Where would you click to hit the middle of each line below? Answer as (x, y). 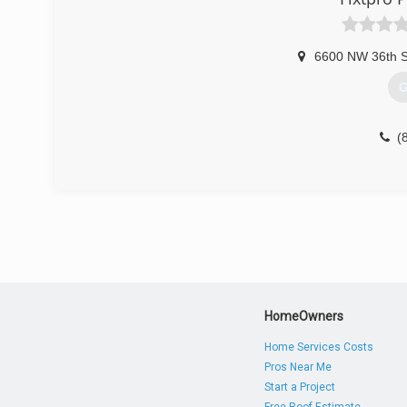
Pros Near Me (298, 367)
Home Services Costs (319, 347)
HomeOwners (304, 316)
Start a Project (300, 387)
